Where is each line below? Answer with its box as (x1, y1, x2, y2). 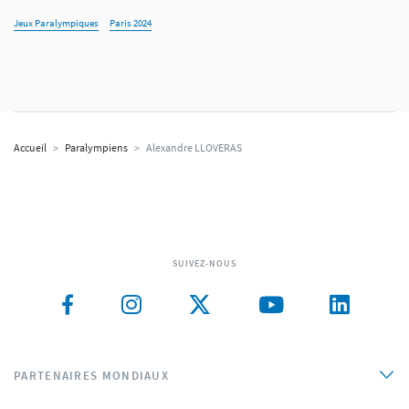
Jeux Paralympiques (14, 16, 99, 29)
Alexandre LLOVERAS (146, 141, 242, 154)
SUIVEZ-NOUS (173, 257, 236, 269)
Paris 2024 (110, 16, 152, 29)
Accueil (14, 141, 47, 154)
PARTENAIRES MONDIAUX (14, 368, 169, 383)
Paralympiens (65, 141, 128, 154)
